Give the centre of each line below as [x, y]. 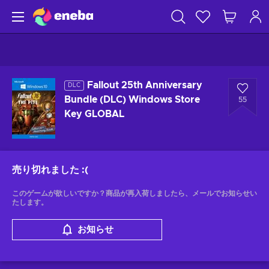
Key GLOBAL [94, 114]
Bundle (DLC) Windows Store [132, 100]
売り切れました [46, 170]
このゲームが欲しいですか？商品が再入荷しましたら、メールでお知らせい [134, 193]
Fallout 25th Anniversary [145, 85]
